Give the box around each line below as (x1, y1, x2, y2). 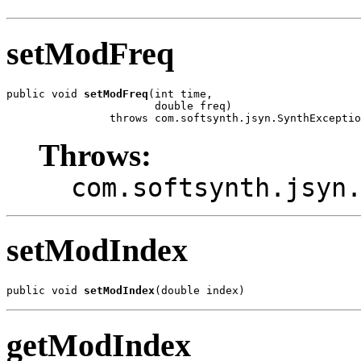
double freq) (6, 99, 232, 112)
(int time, (148, 87, 213, 100)
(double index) (155, 284, 245, 297)
